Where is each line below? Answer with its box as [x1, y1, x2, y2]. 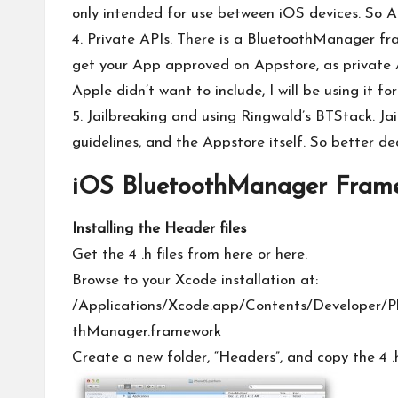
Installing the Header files [72, 221, 246, 236]
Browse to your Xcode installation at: [72, 273, 318, 288]
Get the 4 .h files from [72, 247, 224, 262]
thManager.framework [72, 324, 221, 339]
